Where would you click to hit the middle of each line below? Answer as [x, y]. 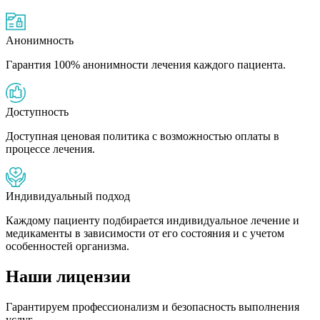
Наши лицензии [68, 277]
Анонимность [40, 41]
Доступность [37, 112]
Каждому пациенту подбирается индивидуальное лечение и [152, 221]
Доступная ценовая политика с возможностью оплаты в [142, 136]
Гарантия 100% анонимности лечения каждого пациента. [146, 65]
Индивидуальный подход [68, 196]
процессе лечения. [50, 149]
